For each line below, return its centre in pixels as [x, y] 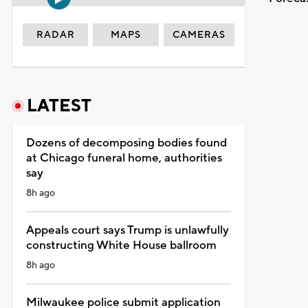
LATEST [59, 106]
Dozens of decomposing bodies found [126, 143]
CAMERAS [199, 35]
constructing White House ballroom [121, 245]
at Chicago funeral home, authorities [124, 158]
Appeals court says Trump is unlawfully [127, 230]
